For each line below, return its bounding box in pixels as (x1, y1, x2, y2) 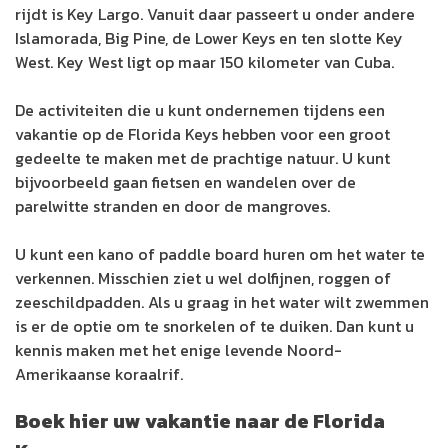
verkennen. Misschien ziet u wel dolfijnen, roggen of (15, 265, 391, 290)
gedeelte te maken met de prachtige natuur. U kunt (15, 145, 390, 170)
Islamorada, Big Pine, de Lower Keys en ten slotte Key (15, 25, 403, 50)
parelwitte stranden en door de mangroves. (15, 193, 330, 218)
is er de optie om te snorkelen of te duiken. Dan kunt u (15, 313, 414, 338)
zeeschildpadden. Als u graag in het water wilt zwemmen (15, 289, 429, 314)
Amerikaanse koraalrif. (15, 361, 183, 386)
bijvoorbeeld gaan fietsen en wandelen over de (15, 169, 356, 194)
